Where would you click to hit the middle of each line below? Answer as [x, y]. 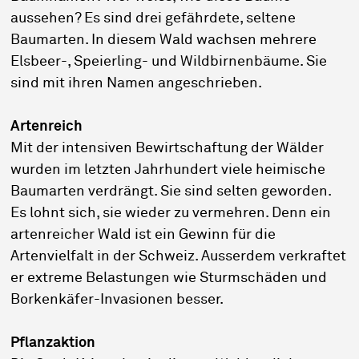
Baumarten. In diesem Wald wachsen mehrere [164, 40]
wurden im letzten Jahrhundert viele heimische [168, 170]
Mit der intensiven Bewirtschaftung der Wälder [167, 149]
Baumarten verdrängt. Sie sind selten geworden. [171, 192]
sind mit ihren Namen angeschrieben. [140, 84]
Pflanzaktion [53, 343]
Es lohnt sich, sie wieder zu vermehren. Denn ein [171, 214]
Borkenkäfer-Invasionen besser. [121, 300]
